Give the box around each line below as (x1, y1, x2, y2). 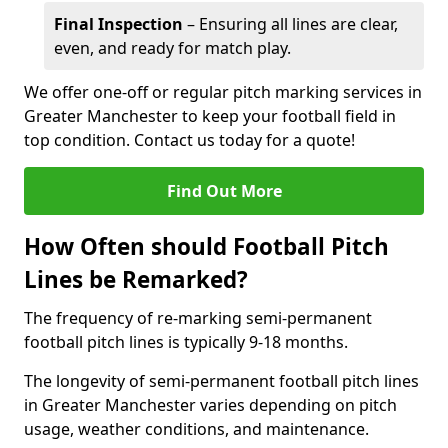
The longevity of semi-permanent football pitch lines (24, 370, 419, 392)
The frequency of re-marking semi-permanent (24, 307, 372, 329)
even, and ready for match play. (54, 37, 291, 59)
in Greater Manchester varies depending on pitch (24, 394, 397, 416)
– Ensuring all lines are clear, (183, 13, 398, 35)
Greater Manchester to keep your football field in (24, 105, 396, 127)
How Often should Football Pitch (24, 231, 389, 262)
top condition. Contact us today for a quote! (24, 129, 355, 151)
